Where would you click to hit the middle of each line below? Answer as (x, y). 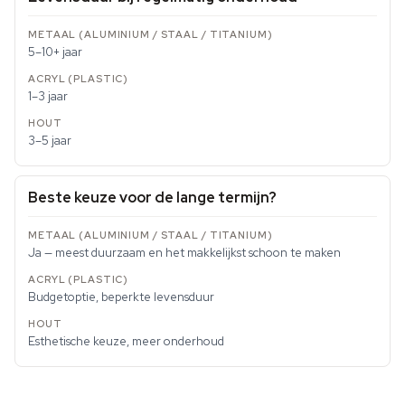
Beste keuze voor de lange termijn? (152, 198)
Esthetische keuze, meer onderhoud (126, 342)
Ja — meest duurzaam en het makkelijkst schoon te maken (184, 253)
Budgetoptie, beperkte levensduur (121, 297)
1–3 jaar (48, 97)
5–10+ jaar (55, 52)
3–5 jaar (50, 141)
